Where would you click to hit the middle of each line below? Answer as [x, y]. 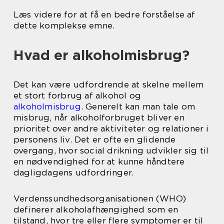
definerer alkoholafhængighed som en [96, 209]
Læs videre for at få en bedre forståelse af [104, 14]
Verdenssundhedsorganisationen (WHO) [100, 198]
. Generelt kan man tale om [138, 106]
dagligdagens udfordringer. [73, 172]
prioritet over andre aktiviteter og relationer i [111, 128]
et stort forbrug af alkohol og [77, 95]
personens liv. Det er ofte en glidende [95, 139]
